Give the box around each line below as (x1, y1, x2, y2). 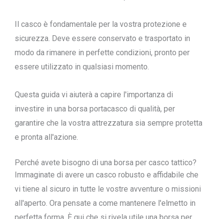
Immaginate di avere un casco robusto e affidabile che (15, 170, 198, 179)
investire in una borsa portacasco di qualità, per (15, 104, 175, 113)
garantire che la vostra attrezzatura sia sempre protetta (15, 118, 202, 128)
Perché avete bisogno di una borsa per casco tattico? (15, 158, 197, 167)
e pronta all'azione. (15, 132, 78, 142)
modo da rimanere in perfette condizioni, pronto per (15, 48, 190, 57)
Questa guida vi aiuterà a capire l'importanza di (15, 90, 173, 99)
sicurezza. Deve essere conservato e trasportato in (15, 34, 190, 43)
